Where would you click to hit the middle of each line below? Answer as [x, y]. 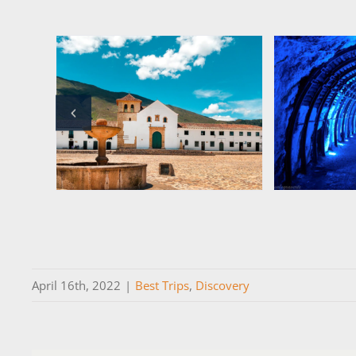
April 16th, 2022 [76, 285]
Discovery [222, 285]
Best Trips [162, 285]
